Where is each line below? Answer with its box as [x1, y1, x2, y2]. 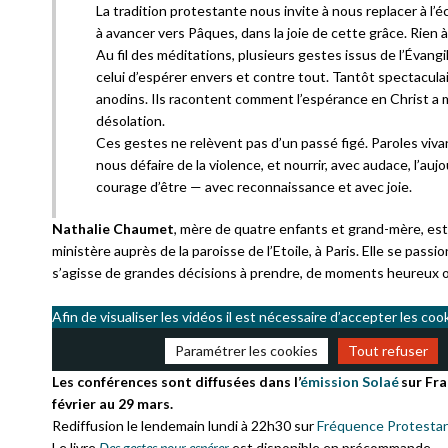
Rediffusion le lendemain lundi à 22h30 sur [52, 417, 317, 434]
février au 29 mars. [52, 395, 173, 412]
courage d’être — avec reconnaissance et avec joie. [96, 178, 412, 195]
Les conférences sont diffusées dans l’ [52, 373, 300, 390]
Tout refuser [348, 342, 428, 359]
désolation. [96, 112, 165, 129]
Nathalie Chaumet [52, 220, 174, 237]
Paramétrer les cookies [175, 342, 318, 359]
